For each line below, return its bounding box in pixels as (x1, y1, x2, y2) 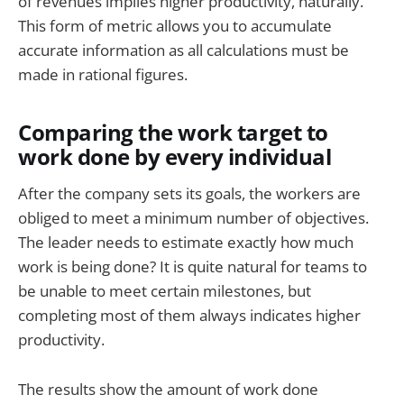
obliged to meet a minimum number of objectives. (18, 207, 369, 229)
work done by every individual (18, 142, 332, 171)
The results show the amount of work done (18, 378, 318, 399)
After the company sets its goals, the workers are (18, 183, 361, 205)
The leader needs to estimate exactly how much (18, 232, 353, 253)
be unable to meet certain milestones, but (18, 280, 311, 302)
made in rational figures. (18, 63, 188, 85)
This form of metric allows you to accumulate (18, 14, 332, 36)
